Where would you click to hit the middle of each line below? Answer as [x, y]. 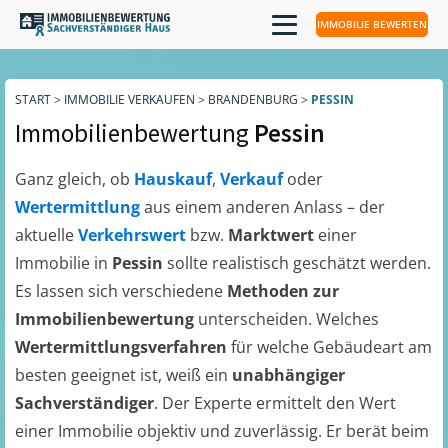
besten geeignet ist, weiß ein [123, 375]
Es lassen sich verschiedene [121, 291]
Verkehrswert [134, 235]
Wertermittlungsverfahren [123, 347]
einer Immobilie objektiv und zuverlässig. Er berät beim [222, 431]
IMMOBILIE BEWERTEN [372, 24]
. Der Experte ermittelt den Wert [275, 403]
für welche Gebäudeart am [331, 347]
